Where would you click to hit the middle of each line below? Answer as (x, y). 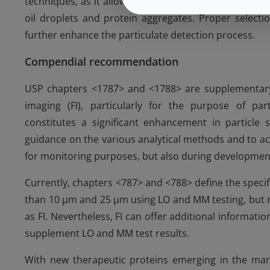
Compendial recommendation (102, 62)
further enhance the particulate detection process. (140, 35)
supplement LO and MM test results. (107, 234)
